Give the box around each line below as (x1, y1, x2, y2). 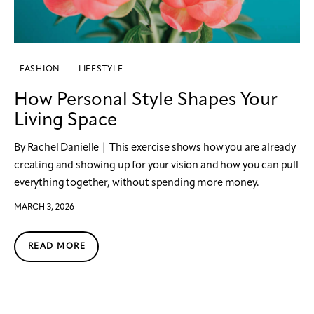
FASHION (20, 64, 61, 74)
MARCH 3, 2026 (14, 203, 74, 212)
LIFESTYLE (78, 64, 123, 74)
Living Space (14, 111, 117, 130)
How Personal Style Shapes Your (14, 90, 278, 109)
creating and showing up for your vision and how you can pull (14, 160, 299, 171)
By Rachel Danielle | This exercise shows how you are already (14, 142, 296, 153)
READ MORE (28, 242, 86, 251)
